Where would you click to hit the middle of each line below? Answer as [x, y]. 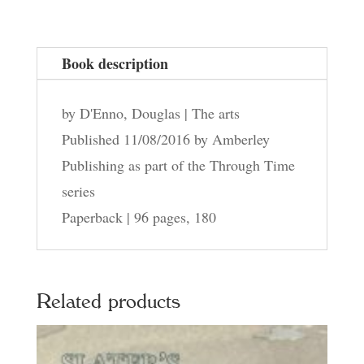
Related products [108, 301]
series [78, 191]
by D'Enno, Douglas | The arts [150, 113]
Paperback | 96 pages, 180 [139, 217]
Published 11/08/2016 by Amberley [165, 139]
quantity [67, 10]
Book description [115, 63]
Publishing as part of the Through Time [178, 165]
